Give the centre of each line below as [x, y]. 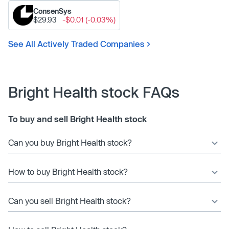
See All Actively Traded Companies [76, 43]
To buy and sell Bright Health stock [77, 119]
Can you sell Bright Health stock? [70, 200]
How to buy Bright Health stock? [68, 171]
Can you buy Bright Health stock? [70, 142]
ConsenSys [52, 11]
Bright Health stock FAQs [94, 92]
